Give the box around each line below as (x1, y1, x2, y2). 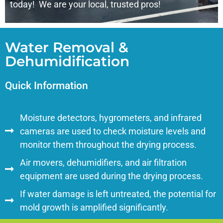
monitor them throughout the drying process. (20, 139, 197, 150)
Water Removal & (5, 39, 128, 56)
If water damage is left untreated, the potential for (20, 188, 216, 199)
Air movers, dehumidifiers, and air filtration (20, 157, 187, 168)
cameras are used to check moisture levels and (20, 125, 206, 136)
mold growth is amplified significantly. (20, 202, 168, 213)
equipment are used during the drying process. (20, 170, 203, 181)
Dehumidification (5, 53, 129, 70)
